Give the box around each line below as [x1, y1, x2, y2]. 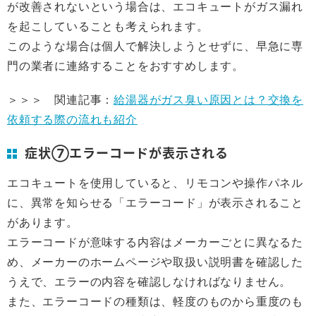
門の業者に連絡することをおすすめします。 [7, 59, 244, 73]
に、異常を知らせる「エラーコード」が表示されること [7, 195, 304, 209]
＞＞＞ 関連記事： [7, 92, 114, 107]
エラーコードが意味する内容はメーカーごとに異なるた [7, 235, 303, 249]
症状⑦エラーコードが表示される [25, 143, 229, 162]
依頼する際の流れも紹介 [7, 112, 138, 126]
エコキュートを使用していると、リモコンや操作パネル [7, 176, 303, 190]
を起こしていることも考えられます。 [7, 19, 209, 33]
